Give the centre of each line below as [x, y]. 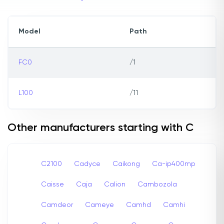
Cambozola [157, 184]
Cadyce [87, 164]
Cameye [99, 205]
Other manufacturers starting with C [100, 128]
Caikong [126, 164]
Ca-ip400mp [174, 164]
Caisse [52, 184]
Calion [115, 184]
